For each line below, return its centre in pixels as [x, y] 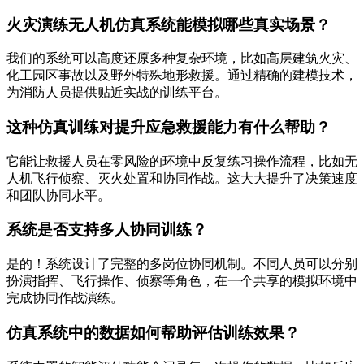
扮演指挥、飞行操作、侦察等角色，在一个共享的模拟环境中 [182, 281]
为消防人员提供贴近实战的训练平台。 [117, 93]
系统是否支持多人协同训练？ [107, 230]
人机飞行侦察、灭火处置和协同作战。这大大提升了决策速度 [182, 178]
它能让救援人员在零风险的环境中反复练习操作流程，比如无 [182, 161]
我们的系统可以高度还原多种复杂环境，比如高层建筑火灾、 [182, 58]
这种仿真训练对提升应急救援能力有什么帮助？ [169, 127]
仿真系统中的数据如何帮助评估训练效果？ [153, 332]
